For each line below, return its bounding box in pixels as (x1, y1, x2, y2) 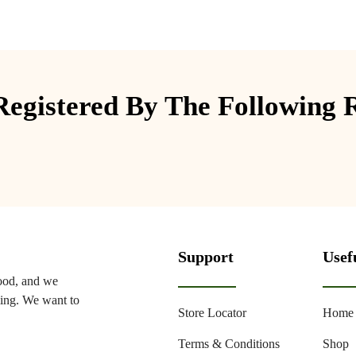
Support (178, 247, 234, 265)
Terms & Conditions (178, 336, 280, 350)
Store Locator (178, 305, 246, 319)
